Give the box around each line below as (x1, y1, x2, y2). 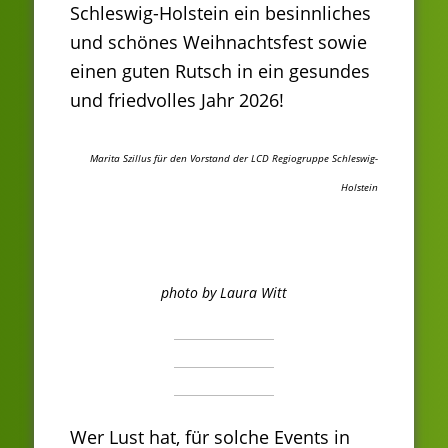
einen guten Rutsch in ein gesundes (70, 59, 370, 84)
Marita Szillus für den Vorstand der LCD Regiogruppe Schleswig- (90, 150, 378, 165)
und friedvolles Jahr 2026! (70, 88, 284, 113)
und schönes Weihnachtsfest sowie (70, 30, 367, 55)
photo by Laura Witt (161, 283, 287, 302)
